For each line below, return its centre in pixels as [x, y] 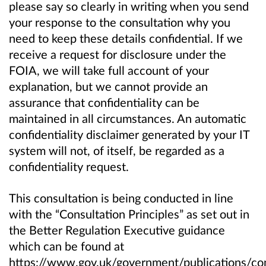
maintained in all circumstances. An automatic [128, 118]
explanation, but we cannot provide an [108, 86]
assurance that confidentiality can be [104, 102]
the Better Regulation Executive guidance [117, 230]
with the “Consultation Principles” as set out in [129, 214]
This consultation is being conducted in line [121, 198]
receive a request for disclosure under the [118, 54]
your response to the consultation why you [120, 22]
